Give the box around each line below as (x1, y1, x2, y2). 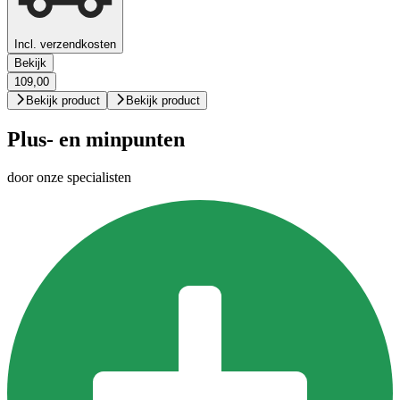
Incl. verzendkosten (14, 37, 116, 52)
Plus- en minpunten (7, 128, 185, 152)
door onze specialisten (7, 169, 131, 185)
